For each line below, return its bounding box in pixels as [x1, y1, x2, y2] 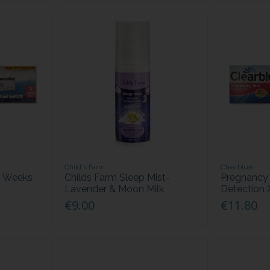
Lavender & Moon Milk [64, 183, 165, 195]
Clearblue [221, 162, 253, 171]
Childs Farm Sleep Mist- [64, 171, 171, 183]
